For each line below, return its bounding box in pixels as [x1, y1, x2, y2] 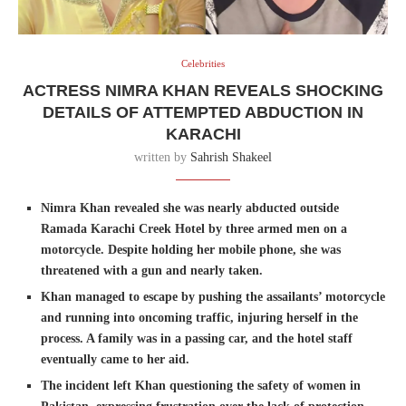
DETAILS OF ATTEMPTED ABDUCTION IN [43, 103, 363, 122]
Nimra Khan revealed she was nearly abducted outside [41, 201, 339, 216]
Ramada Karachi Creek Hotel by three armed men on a [41, 222, 347, 237]
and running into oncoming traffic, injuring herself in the [41, 311, 358, 325]
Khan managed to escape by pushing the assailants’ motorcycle [41, 290, 385, 304]
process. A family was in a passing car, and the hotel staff [41, 332, 353, 346]
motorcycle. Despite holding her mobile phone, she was [41, 243, 341, 257]
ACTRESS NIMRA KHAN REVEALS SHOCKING [23, 82, 383, 101]
